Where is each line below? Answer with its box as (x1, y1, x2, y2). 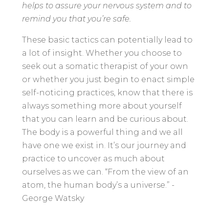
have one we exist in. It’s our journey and (22, 140, 186, 150)
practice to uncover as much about (22, 153, 165, 163)
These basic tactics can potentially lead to (22, 35, 193, 44)
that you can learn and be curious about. (22, 114, 188, 124)
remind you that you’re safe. (22, 14, 133, 23)
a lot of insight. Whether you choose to (22, 48, 182, 58)
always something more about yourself (22, 101, 182, 110)
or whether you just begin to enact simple (22, 74, 195, 84)
